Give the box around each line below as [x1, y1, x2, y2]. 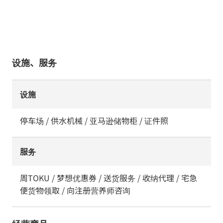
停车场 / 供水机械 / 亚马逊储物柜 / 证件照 [20, 114, 168, 126]
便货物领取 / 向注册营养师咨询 [20, 184, 130, 196]
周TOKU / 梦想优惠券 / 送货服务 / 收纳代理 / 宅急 [20, 172, 197, 184]
